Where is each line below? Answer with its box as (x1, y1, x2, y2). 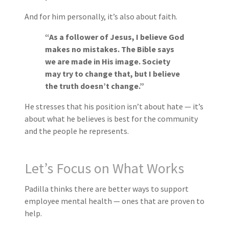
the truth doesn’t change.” (45, 81, 144, 91)
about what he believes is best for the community (25, 113, 198, 124)
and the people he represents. (25, 126, 129, 136)
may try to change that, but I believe (45, 68, 180, 79)
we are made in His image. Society (45, 56, 170, 67)
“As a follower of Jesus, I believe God (45, 32, 184, 42)
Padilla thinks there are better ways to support (25, 184, 189, 194)
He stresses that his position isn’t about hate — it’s (25, 101, 203, 112)
